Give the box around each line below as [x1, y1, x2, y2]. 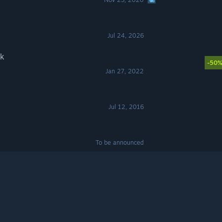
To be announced [96, 139, 144, 146]
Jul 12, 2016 [109, 103, 144, 111]
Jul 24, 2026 [108, 32, 144, 39]
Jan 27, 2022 [106, 67, 144, 75]
